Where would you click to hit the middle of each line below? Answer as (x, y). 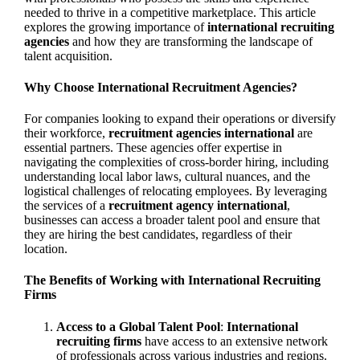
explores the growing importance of (115, 27)
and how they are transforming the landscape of (190, 41)
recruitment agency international (197, 206)
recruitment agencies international (201, 133)
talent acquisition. (68, 55)
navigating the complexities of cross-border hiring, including (176, 162)
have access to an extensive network (234, 341)
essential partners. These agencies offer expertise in (153, 148)
